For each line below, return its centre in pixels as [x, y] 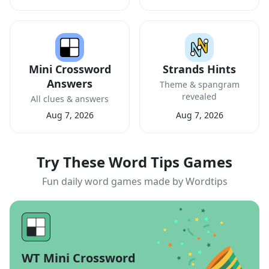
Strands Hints [199, 69]
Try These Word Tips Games [134, 162]
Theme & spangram [199, 84]
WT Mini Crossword [79, 258]
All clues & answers [70, 99]
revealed [199, 96]
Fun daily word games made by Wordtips [134, 181]
